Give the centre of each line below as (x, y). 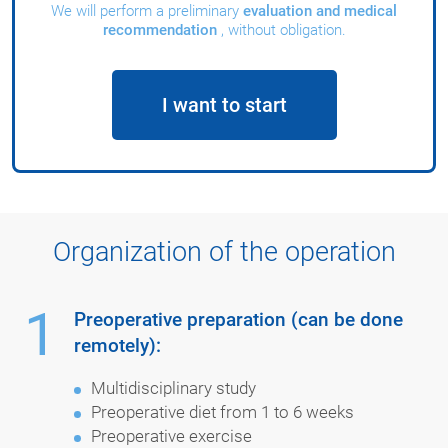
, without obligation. (283, 30)
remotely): (118, 345)
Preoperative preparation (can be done (239, 319)
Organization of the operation (224, 251)
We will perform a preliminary (147, 11)
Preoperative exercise (172, 435)
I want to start (224, 105)
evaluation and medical (320, 11)
